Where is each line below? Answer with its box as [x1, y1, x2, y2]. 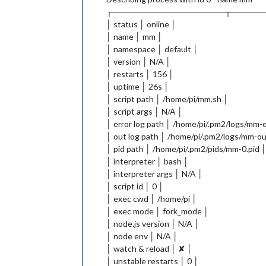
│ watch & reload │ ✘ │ [106, 243, 192, 254]
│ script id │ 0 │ [106, 181, 164, 191]
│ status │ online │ [106, 19, 176, 29]
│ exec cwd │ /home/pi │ [106, 194, 197, 204]
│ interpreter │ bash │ [106, 156, 189, 166]
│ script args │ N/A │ [106, 106, 183, 116]
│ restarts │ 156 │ [106, 69, 174, 79]
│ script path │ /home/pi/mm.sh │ [106, 94, 229, 104]
